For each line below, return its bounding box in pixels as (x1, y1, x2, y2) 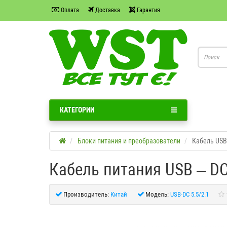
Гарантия (135, 6, 160, 14)
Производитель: (63, 190, 109, 198)
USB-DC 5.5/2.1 (170, 190, 209, 198)
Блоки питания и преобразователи (78, 136, 180, 145)
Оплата (59, 6, 79, 14)
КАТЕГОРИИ (60, 105, 94, 114)
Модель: (145, 190, 169, 198)
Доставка (94, 6, 120, 14)
